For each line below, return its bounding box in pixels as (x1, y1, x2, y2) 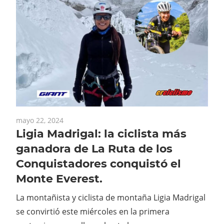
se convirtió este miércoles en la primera (16, 206, 169, 217)
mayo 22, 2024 (16, 115, 63, 125)
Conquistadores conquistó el (16, 157, 181, 171)
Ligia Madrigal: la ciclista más (16, 127, 186, 141)
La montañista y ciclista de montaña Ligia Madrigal (16, 192, 205, 203)
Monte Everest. (16, 172, 102, 186)
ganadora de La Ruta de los (16, 142, 172, 156)
